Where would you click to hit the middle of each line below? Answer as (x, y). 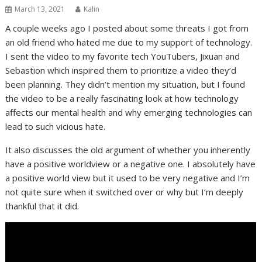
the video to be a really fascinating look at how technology (122, 98)
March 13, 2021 (40, 9)
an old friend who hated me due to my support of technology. (129, 42)
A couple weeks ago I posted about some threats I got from (127, 28)
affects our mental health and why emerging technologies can (129, 112)
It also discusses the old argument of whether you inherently (128, 149)
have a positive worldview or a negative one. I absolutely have (131, 163)
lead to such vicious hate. (56, 126)
